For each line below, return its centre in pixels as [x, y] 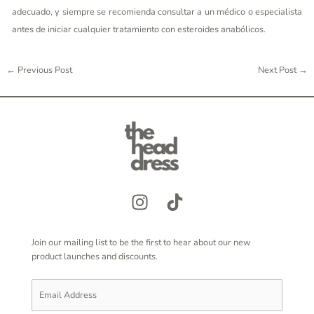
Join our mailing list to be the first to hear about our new [141, 242]
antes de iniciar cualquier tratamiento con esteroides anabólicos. [138, 30]
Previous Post [43, 70]
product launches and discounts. [95, 256]
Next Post [279, 70]
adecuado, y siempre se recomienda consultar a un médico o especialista [157, 12]
